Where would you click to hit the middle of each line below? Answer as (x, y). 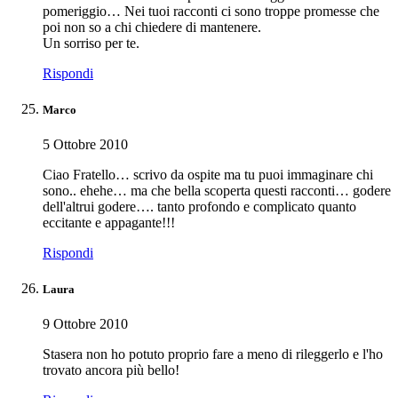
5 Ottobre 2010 (85, 144)
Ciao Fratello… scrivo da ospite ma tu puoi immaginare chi (208, 174)
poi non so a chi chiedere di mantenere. (152, 27)
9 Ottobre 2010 (85, 324)
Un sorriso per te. (91, 43)
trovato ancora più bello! (111, 370)
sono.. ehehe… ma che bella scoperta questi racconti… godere (217, 190)
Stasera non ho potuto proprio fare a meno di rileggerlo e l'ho (213, 354)
